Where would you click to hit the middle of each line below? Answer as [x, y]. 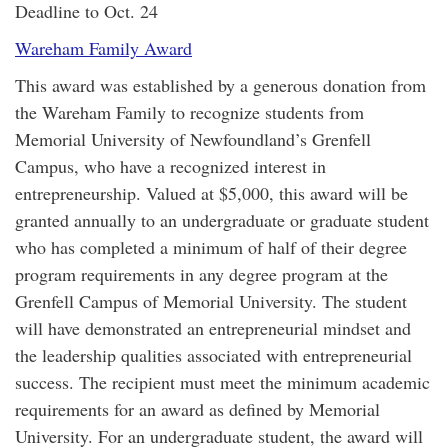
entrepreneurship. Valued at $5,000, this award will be [211, 193]
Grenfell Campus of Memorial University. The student [211, 301]
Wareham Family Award [103, 48]
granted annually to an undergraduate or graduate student [222, 220]
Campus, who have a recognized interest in [170, 166]
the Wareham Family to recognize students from [189, 112]
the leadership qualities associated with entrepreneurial [213, 355]
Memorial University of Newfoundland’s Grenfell [193, 139]
